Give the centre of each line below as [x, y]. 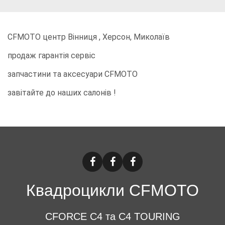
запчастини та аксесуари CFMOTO [73, 74]
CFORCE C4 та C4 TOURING [113, 216]
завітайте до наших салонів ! [62, 93]
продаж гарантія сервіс [51, 55]
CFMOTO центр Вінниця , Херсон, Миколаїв [89, 37]
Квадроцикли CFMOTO [113, 190]
